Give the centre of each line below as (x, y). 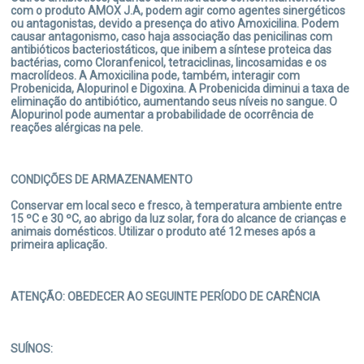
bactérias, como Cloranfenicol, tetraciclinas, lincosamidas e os (169, 63)
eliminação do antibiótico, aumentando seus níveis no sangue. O (174, 102)
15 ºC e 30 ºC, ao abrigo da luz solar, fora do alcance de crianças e (179, 219)
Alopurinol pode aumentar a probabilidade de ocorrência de (162, 115)
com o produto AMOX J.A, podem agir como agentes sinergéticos (178, 11)
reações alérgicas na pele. (77, 128)
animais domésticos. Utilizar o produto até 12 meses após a (163, 232)
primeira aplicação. (59, 245)
